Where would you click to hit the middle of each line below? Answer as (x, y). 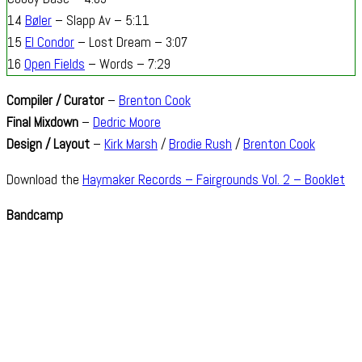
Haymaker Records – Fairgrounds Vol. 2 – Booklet (214, 180)
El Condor (50, 42)
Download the (44, 180)
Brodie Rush (200, 144)
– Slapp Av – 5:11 (101, 21)
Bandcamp (35, 215)
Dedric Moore (127, 122)
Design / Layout (48, 144)
